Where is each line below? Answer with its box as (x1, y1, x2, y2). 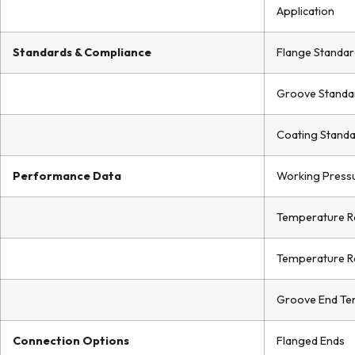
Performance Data (13, 169, 121, 183)
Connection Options (13, 334, 129, 348)
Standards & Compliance (13, 45, 151, 59)
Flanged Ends (277, 334, 345, 348)
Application (277, 4, 334, 18)
